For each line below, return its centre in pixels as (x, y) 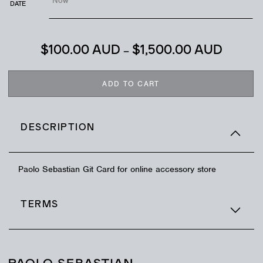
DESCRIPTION (58, 127)
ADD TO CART (131, 83)
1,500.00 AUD (181, 50)
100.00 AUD (85, 50)
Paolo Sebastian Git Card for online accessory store (117, 169)
